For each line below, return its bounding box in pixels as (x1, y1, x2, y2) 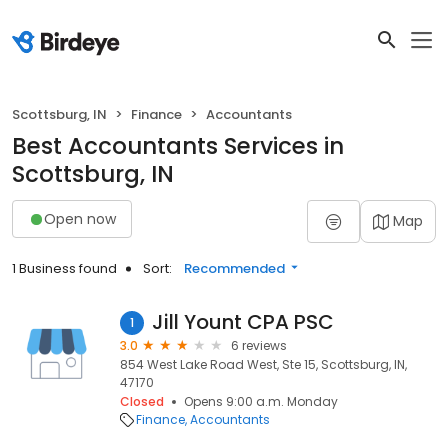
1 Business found (12, 259, 117, 278)
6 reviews (231, 337, 287, 354)
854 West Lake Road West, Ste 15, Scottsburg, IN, (120, 356, 407, 373)
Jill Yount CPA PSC (152, 308, 334, 336)
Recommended (184, 259, 285, 278)
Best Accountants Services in (12, 130, 344, 162)
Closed (120, 393, 164, 410)
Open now (44, 208, 116, 229)
